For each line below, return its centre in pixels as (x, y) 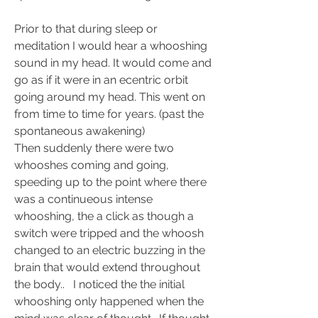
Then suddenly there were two (94, 148)
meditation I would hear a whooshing (111, 46)
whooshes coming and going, (92, 165)
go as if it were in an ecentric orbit (101, 80)
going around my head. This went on (110, 97)
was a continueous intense (83, 199)
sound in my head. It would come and (113, 63)
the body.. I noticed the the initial (99, 284)
